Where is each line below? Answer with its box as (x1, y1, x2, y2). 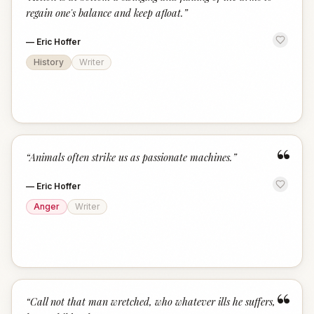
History (34, 57, 64, 67)
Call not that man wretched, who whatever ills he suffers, (30, 294, 275, 308)
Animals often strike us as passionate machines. (29, 150, 233, 164)
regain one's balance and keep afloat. (26, 6, 184, 20)
